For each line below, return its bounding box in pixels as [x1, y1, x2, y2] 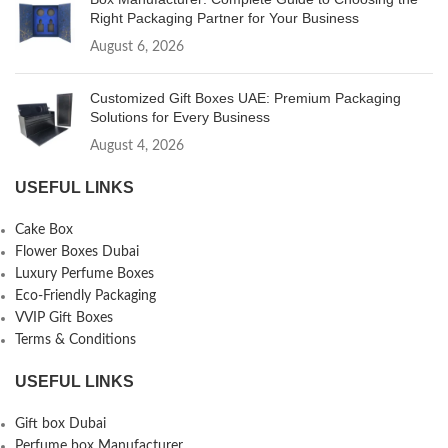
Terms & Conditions [15, 333, 136, 348]
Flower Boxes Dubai [15, 245, 139, 260]
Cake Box [15, 223, 73, 238]
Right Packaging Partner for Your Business [90, 10, 359, 27]
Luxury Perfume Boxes [15, 267, 154, 282]
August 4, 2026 [90, 139, 184, 154]
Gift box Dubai [15, 417, 106, 432]
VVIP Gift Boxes [15, 311, 113, 326]
